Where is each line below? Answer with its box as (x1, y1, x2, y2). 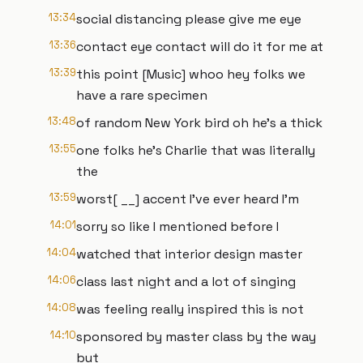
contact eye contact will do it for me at (76, 38, 323, 55)
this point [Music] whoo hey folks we (76, 66, 305, 83)
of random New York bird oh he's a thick (76, 114, 322, 131)
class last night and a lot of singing (76, 273, 296, 290)
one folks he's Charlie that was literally (76, 142, 315, 159)
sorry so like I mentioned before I (76, 218, 279, 235)
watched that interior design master (76, 246, 302, 263)
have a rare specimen (76, 87, 207, 104)
